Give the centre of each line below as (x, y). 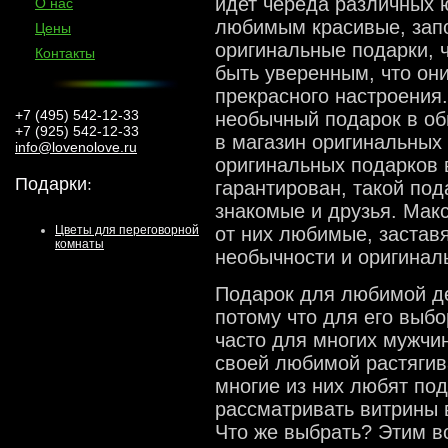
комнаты (79, 244)
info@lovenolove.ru (76, 147)
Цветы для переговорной (127, 230)
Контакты (65, 53)
